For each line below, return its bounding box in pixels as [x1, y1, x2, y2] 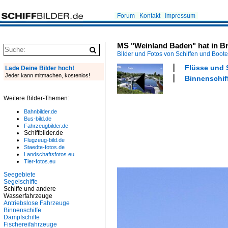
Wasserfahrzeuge [4, 192, 52, 199]
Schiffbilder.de [24, 129, 63, 136]
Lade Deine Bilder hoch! [5, 65, 74, 72]
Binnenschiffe [4, 207, 41, 214]
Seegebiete [4, 171, 36, 178]
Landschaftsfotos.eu [24, 151, 74, 157]
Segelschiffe [4, 178, 38, 185]
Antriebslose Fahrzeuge [4, 199, 70, 207]
